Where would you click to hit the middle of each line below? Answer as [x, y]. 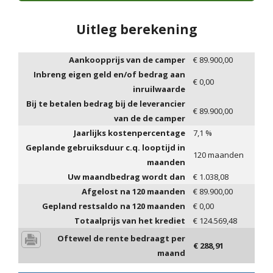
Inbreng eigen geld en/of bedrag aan [109, 75]
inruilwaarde [159, 89]
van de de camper [150, 119]
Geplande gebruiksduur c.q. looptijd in [105, 148]
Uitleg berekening [136, 29]
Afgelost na [107, 192]
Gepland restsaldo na [87, 206]
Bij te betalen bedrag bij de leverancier [106, 104]
